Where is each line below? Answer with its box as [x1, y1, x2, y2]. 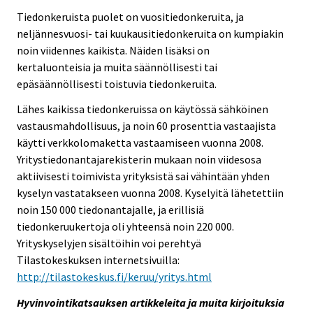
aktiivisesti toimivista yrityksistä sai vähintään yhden [17, 169, 270, 184]
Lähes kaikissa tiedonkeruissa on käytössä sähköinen [17, 102, 268, 117]
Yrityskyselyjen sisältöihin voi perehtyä [17, 236, 201, 251]
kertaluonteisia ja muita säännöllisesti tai [17, 59, 217, 74]
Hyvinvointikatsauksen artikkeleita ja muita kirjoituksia [17, 296, 284, 310]
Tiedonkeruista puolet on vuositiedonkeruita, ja [17, 9, 244, 24]
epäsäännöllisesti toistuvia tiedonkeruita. [17, 76, 217, 91]
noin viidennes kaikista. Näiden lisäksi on [17, 43, 210, 57]
